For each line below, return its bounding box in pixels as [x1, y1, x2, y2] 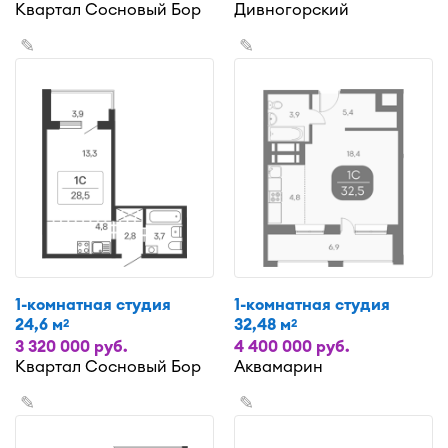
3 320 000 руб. [15, 336, 128, 357]
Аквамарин [234, 356, 323, 377]
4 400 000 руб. [234, 336, 350, 357]
